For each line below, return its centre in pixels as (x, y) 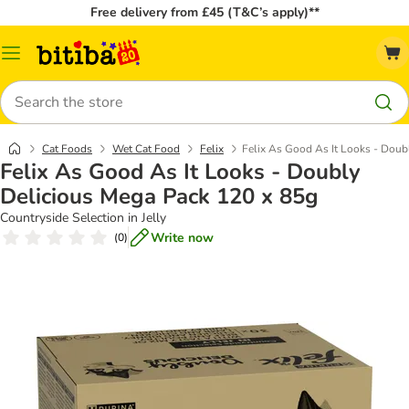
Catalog (32, 59)
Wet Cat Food (146, 149)
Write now (182, 237)
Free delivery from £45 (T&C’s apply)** (204, 12)
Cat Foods (67, 149)
